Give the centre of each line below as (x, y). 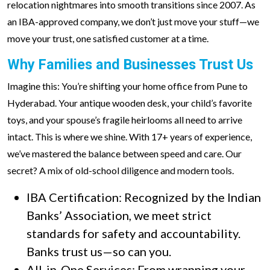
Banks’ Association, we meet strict (119, 215)
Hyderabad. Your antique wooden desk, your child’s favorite (130, 103)
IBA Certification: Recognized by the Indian (144, 197)
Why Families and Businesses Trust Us (130, 64)
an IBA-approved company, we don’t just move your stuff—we (133, 21)
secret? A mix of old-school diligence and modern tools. (121, 170)
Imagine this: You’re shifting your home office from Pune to (127, 86)
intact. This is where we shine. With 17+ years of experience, (130, 137)
